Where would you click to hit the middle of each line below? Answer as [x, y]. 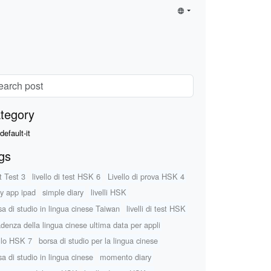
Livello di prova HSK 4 [146, 176]
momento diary [126, 256]
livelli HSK [108, 192]
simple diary [63, 192]
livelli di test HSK [156, 209]
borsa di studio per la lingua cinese [99, 241]
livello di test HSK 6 [67, 176]
